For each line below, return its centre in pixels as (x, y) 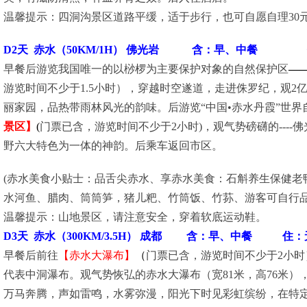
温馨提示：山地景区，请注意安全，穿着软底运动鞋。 (135, 217)
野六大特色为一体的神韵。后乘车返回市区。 (113, 146)
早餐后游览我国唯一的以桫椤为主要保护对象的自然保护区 (146, 69)
